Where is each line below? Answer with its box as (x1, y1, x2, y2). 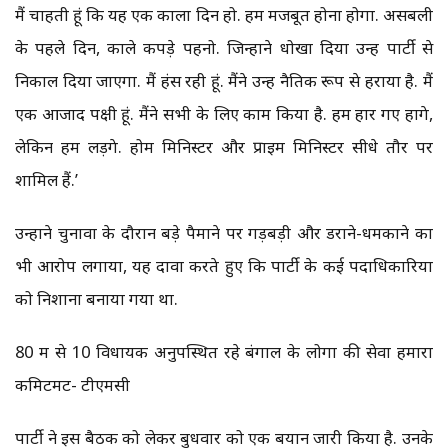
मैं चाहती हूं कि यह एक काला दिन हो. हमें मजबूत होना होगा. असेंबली (15, 3, 433, 27)
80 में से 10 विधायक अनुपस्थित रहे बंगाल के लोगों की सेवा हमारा (15, 340, 433, 364)
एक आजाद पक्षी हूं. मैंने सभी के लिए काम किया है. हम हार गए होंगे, (15, 102, 433, 126)
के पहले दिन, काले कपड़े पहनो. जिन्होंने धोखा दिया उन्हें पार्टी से (15, 36, 433, 60)
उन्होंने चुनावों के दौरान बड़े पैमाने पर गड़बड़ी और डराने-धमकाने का (15, 221, 433, 245)
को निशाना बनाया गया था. (15, 287, 178, 311)
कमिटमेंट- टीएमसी (15, 373, 130, 397)
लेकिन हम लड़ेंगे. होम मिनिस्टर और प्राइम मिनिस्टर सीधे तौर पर (15, 135, 433, 159)
